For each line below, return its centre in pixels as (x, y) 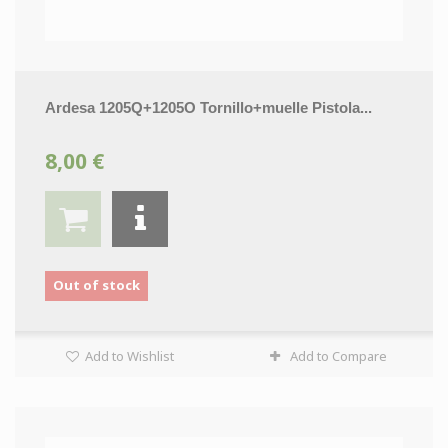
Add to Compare (338, 356)
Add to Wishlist (127, 356)
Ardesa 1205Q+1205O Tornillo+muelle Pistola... (208, 107)
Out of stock (96, 285)
